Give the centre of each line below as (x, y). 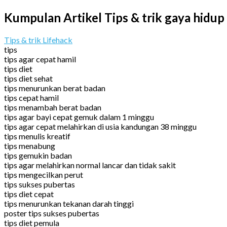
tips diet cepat (29, 194)
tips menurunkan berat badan (55, 88)
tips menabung (30, 145)
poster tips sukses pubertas (52, 213)
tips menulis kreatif (37, 136)
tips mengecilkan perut (44, 174)
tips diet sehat (28, 78)
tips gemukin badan (38, 155)
